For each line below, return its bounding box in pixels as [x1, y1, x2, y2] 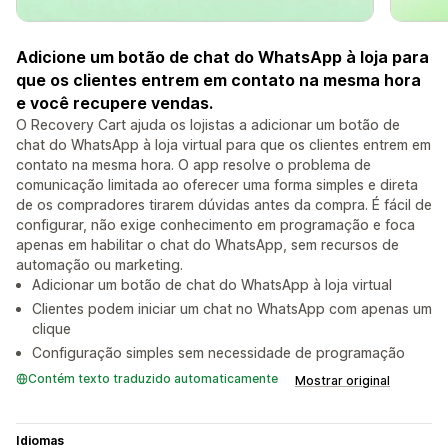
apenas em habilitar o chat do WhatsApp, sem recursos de [16, 236, 399, 254]
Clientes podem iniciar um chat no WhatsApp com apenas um [32, 300, 432, 318]
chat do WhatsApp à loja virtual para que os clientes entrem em [16, 136, 431, 154]
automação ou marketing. [16, 256, 183, 274]
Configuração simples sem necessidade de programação [32, 344, 405, 362]
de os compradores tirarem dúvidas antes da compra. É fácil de [16, 196, 432, 214]
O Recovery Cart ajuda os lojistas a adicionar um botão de [16, 116, 400, 134]
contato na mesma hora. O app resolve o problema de [16, 156, 371, 174]
